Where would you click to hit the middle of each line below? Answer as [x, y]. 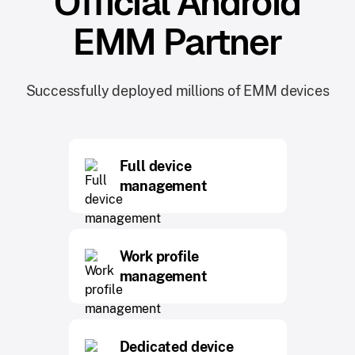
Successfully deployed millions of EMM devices [177, 90]
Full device [155, 166]
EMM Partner [177, 42]
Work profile [159, 256]
